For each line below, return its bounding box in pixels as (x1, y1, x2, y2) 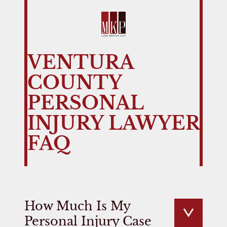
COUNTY (27, 71, 122, 94)
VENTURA (27, 51, 133, 74)
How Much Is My (24, 198, 130, 213)
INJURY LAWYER (27, 111, 200, 135)
